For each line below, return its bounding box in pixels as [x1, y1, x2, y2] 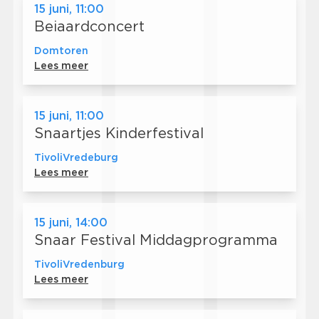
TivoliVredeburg [34, 152, 118, 164]
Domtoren [34, 45, 88, 57]
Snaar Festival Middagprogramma [34, 231, 278, 249]
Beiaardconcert [34, 18, 145, 36]
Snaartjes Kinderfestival [34, 125, 204, 142]
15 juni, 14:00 [34, 216, 108, 230]
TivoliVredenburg [34, 258, 125, 271]
